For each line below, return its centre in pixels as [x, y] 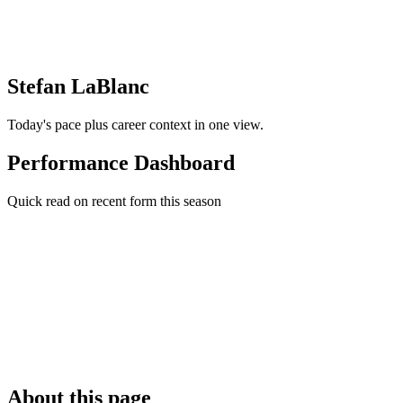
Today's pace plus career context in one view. [135, 125]
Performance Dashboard [121, 163]
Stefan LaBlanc [78, 87]
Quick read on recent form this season [114, 201]
